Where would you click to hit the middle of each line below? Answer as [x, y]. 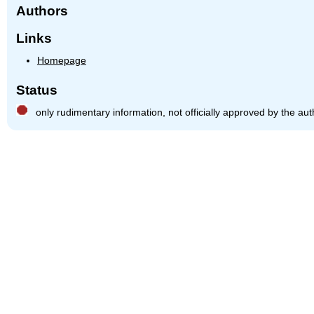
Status [37, 90]
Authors [42, 11]
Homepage [61, 60]
